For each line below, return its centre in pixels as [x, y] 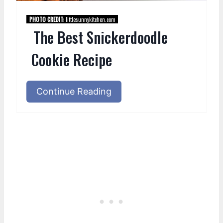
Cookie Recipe [72, 60]
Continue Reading [74, 92]
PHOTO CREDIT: [47, 19]
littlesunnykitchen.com [90, 19]
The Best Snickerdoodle [100, 37]
